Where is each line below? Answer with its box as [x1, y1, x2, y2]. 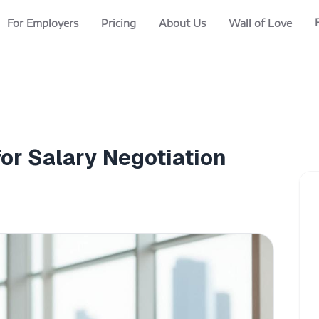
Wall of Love [228, 17, 292, 29]
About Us [158, 17, 206, 29]
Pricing [100, 17, 136, 29]
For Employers [6, 17, 78, 29]
